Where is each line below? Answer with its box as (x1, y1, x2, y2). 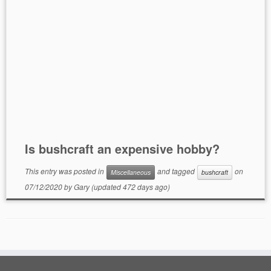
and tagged (155, 166, 197, 177)
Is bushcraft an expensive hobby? (24, 140, 220, 157)
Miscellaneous (110, 168, 151, 177)
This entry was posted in (24, 166, 106, 177)
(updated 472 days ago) (89, 181, 170, 192)
